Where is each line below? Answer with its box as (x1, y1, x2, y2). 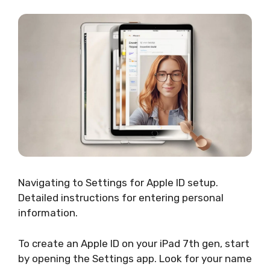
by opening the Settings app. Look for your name (18, 252, 252, 265)
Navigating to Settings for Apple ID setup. (18, 177, 218, 189)
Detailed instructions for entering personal (18, 192, 224, 204)
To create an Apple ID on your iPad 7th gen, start (18, 237, 250, 250)
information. (18, 207, 78, 219)
